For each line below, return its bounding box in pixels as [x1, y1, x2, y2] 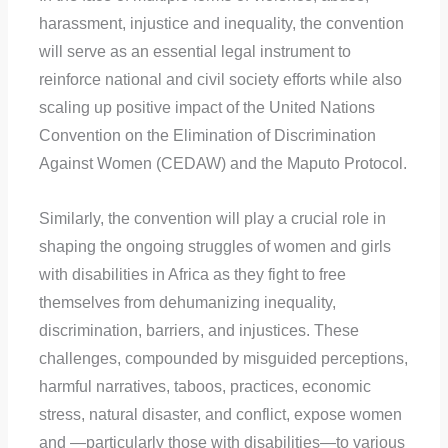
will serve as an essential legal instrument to [38, 43, 351, 61]
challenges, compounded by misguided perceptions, [38, 350, 408, 368]
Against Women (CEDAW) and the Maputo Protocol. [38, 155, 407, 173]
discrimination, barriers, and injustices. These [38, 322, 359, 340]
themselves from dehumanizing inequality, [38, 294, 336, 312]
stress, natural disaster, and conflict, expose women [38, 406, 402, 424]
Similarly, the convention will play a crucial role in [38, 210, 386, 228]
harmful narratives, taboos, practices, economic [38, 378, 371, 396]
